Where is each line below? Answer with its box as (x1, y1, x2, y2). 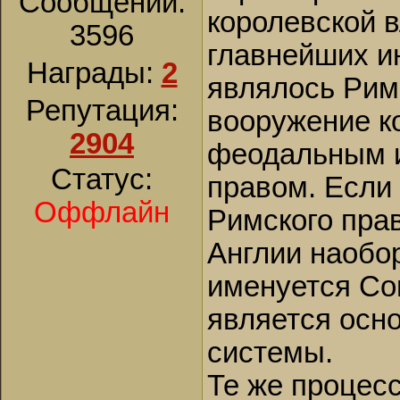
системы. (207, 337, 333, 369)
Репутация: (25, 95, 179, 127)
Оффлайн (34, 196, 170, 229)
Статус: (51, 163, 153, 196)
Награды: (26, 57, 162, 89)
